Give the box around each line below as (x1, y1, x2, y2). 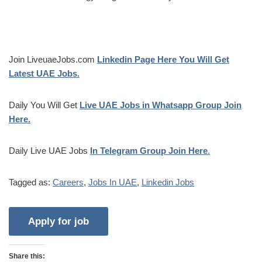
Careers (53, 177, 84, 187)
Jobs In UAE (88, 177, 137, 187)
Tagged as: (9, 177, 53, 187)
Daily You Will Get (9, 99, 80, 110)
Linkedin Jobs (142, 177, 194, 187)
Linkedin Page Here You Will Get (97, 54, 229, 64)
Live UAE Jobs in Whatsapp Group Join (80, 99, 242, 110)
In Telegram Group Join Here (90, 145, 208, 156)
